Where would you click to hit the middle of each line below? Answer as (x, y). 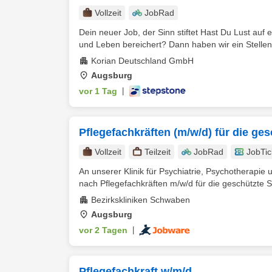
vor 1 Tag (98, 91)
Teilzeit (158, 152)
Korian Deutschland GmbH (142, 61)
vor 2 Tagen (103, 230)
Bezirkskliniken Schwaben (141, 200)
